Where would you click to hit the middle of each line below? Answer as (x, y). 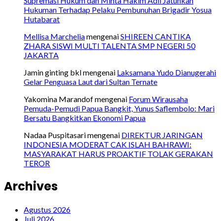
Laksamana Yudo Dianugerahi (166, 72)
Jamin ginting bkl (53, 72)
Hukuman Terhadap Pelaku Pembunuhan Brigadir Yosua (118, 10)
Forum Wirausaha (158, 99)
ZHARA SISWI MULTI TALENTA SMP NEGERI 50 (110, 46)
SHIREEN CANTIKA (156, 36)
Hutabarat (42, 19)
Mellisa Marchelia (54, 36)
